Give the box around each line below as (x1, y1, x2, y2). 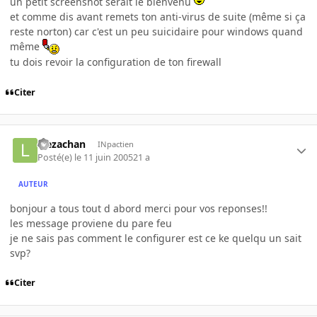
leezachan (38, 137, 86, 151)
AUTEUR (18, 179, 49, 190)
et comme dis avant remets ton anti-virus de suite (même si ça (10, 9, 306, 23)
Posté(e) (38, 151, 75, 163)
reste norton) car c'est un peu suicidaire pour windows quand (10, 24, 303, 38)
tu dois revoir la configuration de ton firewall (10, 54, 221, 69)
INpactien (97, 139, 134, 150)
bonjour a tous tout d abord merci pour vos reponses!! (10, 201, 267, 215)
